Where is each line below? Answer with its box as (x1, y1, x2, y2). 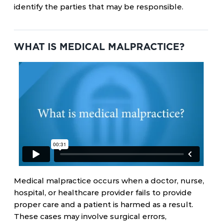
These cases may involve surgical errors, (14, 212, 166, 221)
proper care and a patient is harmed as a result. (14, 200, 193, 209)
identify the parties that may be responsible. (14, 2, 183, 11)
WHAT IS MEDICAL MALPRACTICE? (14, 41, 184, 53)
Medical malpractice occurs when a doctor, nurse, (14, 176, 204, 185)
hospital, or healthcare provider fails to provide (14, 188, 192, 197)
